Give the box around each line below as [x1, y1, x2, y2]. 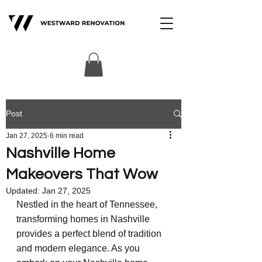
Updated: [6, 185, 42, 195]
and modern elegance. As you [16, 243, 142, 253]
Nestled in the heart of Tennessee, [16, 199, 160, 209]
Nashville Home [6, 145, 115, 161]
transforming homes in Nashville [16, 213, 152, 224]
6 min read [50, 131, 84, 140]
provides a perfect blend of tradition [16, 228, 164, 239]
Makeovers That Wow [6, 166, 158, 182]
